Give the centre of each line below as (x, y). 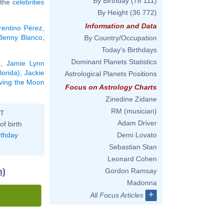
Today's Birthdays (129, 50)
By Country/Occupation (120, 38)
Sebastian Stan (133, 147)
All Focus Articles (117, 195)
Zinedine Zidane (131, 99)
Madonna (142, 183)
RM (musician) (134, 111)
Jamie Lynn (25, 63)
